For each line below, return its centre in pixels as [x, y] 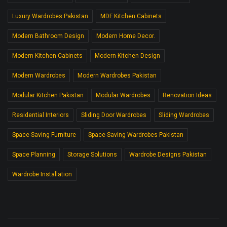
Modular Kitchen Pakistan [48, 95]
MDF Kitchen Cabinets [131, 16]
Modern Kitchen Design [127, 55]
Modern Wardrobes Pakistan [117, 75]
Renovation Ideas [187, 95]
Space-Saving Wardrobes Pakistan [136, 135]
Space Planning [34, 154]
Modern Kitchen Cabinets [47, 55]
